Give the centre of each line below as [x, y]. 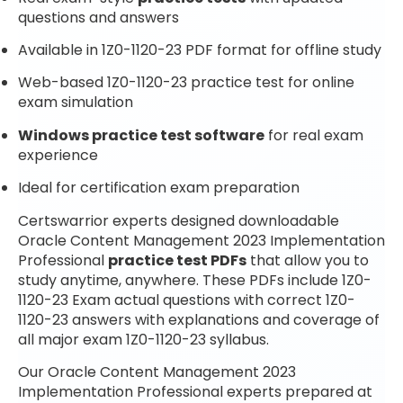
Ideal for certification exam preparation [159, 188]
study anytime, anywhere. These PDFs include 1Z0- [195, 280]
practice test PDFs [177, 260]
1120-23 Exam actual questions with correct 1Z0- [187, 300]
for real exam [314, 135]
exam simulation [76, 103]
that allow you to [308, 260]
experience [58, 155]
